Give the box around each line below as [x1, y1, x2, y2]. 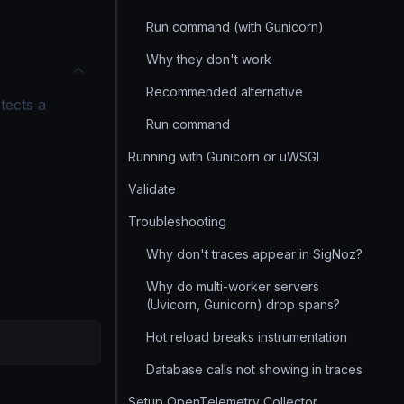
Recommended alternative [146, 84, 303, 99]
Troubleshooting [128, 214, 226, 229]
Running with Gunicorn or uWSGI [128, 149, 319, 164]
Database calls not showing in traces [146, 362, 363, 377]
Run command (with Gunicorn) [146, 19, 324, 34]
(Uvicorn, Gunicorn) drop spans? [146, 297, 340, 312]
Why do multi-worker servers [146, 279, 319, 294]
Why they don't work [146, 51, 271, 67]
